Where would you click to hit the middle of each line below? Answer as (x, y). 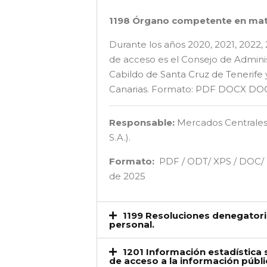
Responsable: (142, 122)
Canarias (128, 89)
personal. (132, 224)
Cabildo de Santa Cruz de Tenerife (186, 74)
